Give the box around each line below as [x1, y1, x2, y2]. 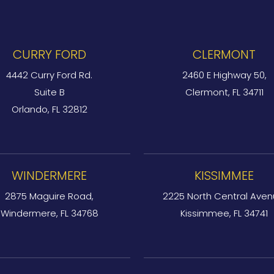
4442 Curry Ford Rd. [6, 68, 93, 81]
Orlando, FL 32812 [11, 103, 87, 116]
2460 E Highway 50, [182, 68, 267, 81]
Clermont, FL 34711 [185, 86, 264, 98]
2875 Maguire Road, [5, 190, 94, 202]
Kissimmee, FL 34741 [180, 207, 268, 220]
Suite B [34, 86, 65, 98]
